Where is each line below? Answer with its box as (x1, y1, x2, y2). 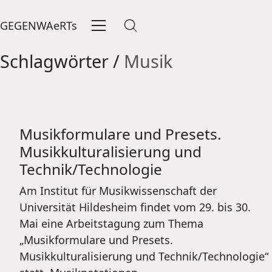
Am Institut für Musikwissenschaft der (19, 183, 217, 198)
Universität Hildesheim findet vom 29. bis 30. (19, 200, 251, 214)
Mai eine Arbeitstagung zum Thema (19, 216, 203, 231)
